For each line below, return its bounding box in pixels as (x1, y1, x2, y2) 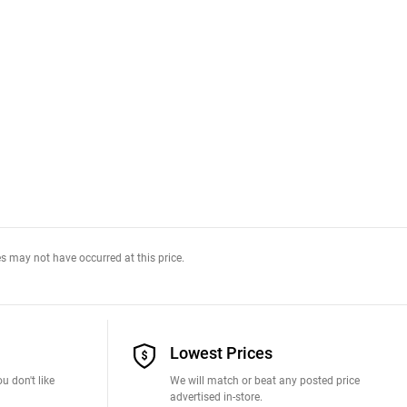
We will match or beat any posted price (170, 373, 360, 387)
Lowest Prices (170, 343, 273, 362)
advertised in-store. (170, 390, 263, 403)
